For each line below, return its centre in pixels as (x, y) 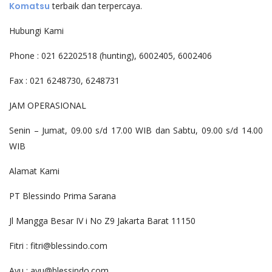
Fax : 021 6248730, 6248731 (64, 80)
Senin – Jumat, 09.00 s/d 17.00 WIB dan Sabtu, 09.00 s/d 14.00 (136, 130)
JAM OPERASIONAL (48, 105)
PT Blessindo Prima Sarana (63, 196)
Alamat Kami (34, 171)
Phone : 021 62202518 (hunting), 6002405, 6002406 (110, 56)
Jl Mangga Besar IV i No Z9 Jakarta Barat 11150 (102, 221)
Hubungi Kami (36, 31)
